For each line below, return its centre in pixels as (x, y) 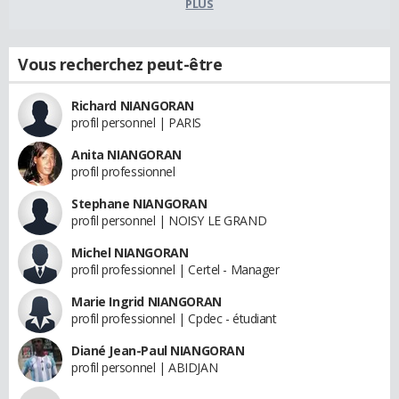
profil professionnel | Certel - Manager (175, 269)
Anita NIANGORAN (126, 154)
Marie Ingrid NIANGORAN (147, 301)
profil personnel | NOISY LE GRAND (169, 220)
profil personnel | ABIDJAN (145, 367)
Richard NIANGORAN (133, 105)
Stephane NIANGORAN (139, 203)
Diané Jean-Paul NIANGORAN (158, 350)
